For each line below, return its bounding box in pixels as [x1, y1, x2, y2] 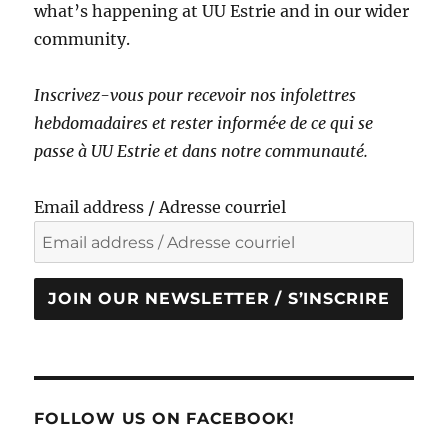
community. [34, 28, 131, 49]
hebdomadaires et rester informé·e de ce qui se [34, 112, 374, 133]
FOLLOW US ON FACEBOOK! [34, 408, 295, 428]
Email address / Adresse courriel [34, 196, 287, 217]
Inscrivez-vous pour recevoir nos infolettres [34, 84, 357, 105]
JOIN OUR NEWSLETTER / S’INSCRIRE [48, 289, 390, 309]
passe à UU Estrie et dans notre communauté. [34, 140, 369, 161]
